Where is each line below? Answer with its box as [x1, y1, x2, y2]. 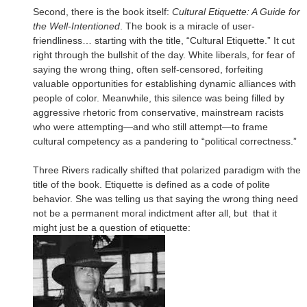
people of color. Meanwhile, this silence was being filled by [33, 92, 284, 103]
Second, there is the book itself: [33, 5, 172, 17]
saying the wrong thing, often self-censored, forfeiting [33, 63, 263, 75]
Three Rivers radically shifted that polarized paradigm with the [33, 164, 301, 175]
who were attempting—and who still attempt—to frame [33, 121, 268, 132]
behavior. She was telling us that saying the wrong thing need [33, 193, 298, 204]
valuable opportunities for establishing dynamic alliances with [33, 77, 296, 89]
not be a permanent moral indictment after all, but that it [33, 207, 277, 219]
